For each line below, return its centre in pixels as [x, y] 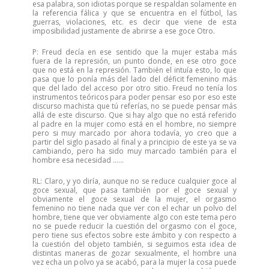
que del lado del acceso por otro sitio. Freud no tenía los [134, 88]
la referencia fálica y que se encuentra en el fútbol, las [134, 13]
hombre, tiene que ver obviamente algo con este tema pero [134, 217]
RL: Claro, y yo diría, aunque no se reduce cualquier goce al [134, 181]
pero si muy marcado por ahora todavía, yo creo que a [134, 133]
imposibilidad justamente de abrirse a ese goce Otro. [124, 31]
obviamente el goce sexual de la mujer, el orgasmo [134, 199]
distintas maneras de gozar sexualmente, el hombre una [134, 253]
